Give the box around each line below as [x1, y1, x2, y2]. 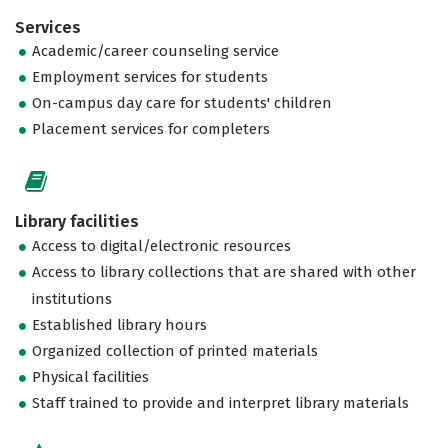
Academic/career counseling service [32, 42, 280, 61]
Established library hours [32, 315, 208, 334]
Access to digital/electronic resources [32, 236, 292, 255]
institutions [32, 289, 113, 308]
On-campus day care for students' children [32, 94, 333, 113]
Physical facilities [32, 367, 150, 386]
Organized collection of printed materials [32, 341, 319, 360]
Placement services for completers [32, 120, 271, 139]
